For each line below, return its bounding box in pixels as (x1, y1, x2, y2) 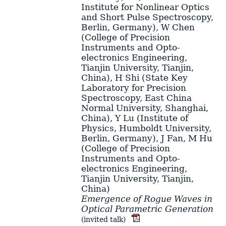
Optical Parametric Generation (81, 203, 213, 214)
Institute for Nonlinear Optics (81, 2, 209, 12)
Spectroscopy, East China (81, 92, 192, 103)
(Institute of (134, 112, 188, 123)
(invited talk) (81, 215, 126, 223)
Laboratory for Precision (81, 82, 186, 93)
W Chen (160, 22, 195, 32)
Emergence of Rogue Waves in (81, 193, 212, 204)
